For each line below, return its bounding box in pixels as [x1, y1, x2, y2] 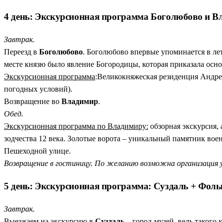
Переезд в [4, 48, 39, 56]
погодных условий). [4, 85, 72, 94]
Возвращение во [4, 97, 61, 106]
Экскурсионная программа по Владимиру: [4, 122, 148, 131]
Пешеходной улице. [4, 147, 71, 156]
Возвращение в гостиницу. [4, 159, 93, 168]
